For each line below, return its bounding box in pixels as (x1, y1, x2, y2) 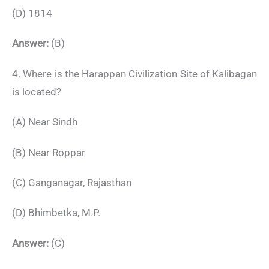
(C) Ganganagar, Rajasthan (12, 176, 131, 189)
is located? (12, 85, 61, 98)
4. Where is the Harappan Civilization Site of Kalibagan (12, 67, 257, 80)
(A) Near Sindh (12, 116, 77, 128)
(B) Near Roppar (12, 146, 85, 159)
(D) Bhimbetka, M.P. (12, 207, 100, 219)
